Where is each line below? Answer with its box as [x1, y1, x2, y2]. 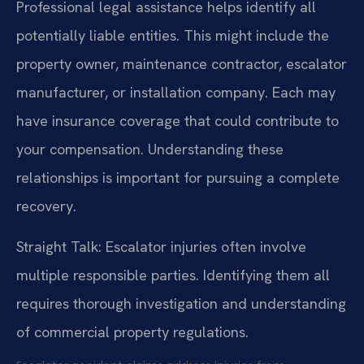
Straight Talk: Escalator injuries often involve [16, 236, 306, 256]
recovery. [16, 197, 76, 216]
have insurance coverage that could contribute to [16, 111, 339, 131]
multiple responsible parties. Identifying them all [16, 265, 330, 284]
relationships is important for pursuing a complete [16, 168, 340, 188]
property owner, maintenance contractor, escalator [16, 54, 347, 74]
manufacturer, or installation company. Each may [16, 83, 336, 102]
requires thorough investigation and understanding [16, 293, 346, 313]
